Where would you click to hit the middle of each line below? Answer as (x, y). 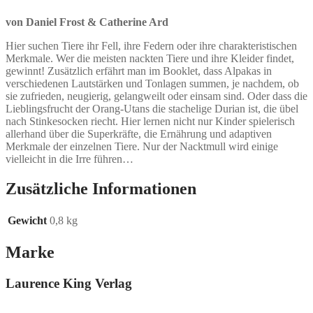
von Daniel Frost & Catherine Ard (87, 22)
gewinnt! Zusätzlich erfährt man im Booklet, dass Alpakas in (139, 71)
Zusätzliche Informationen (101, 189)
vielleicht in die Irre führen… (70, 159)
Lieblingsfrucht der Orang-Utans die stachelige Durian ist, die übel (152, 109)
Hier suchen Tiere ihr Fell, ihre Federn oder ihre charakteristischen (151, 46)
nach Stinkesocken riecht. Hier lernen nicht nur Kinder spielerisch (150, 122)
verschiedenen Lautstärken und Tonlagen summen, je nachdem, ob (152, 84)
